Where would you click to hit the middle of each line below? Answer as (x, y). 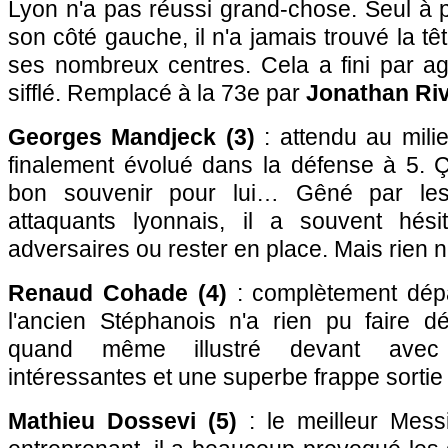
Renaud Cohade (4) (117, 293)
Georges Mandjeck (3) (131, 137)
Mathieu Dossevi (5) (122, 421)
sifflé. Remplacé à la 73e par (157, 93)
